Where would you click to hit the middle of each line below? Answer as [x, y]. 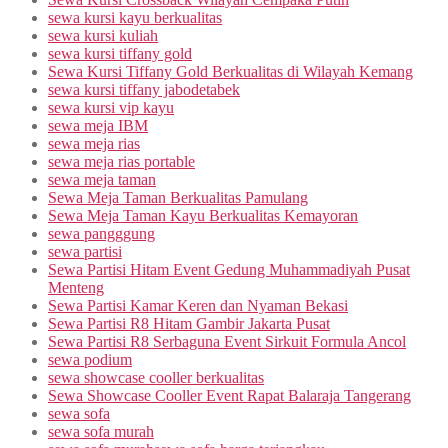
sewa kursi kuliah [103, 36]
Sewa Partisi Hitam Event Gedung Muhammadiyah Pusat [229, 270]
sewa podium [90, 360]
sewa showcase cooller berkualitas [156, 378]
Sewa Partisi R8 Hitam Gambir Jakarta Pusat [189, 324]
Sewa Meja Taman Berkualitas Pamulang [178, 198]
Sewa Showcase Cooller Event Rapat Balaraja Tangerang [229, 396]
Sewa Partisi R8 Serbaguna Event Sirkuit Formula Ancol [227, 342]
